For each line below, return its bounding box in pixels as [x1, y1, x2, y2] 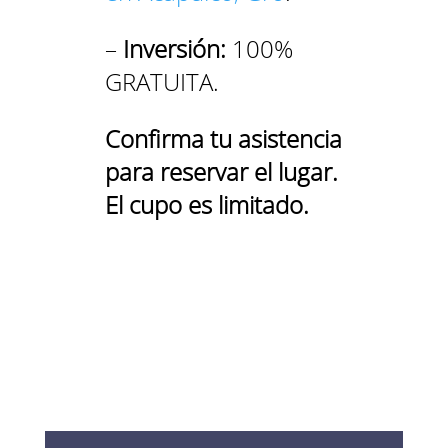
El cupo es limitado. [104, 187, 309, 221]
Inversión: [122, 31, 226, 65]
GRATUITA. [104, 64, 219, 98]
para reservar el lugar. [104, 154, 338, 188]
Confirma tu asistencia [104, 121, 342, 155]
